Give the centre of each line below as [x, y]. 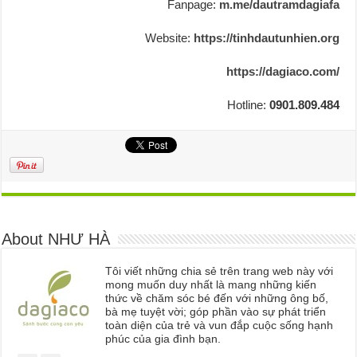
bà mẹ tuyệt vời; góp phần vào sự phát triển [216, 311]
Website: [169, 37]
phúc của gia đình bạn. [163, 338]
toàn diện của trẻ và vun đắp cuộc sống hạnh [220, 325]
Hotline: [248, 104]
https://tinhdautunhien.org [266, 37]
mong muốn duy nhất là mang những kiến [211, 284]
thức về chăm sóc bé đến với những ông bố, [217, 298]
